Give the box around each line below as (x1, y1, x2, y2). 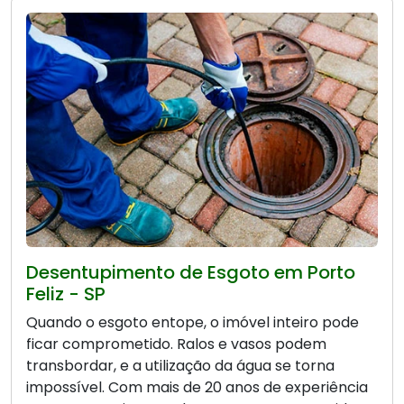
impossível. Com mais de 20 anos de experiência (26, 377, 368, 399)
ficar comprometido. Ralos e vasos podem (26, 334, 326, 355)
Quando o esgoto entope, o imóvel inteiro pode (26, 312, 359, 334)
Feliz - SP (26, 281, 106, 308)
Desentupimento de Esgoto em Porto (26, 260, 355, 286)
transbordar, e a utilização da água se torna (26, 355, 335, 377)
